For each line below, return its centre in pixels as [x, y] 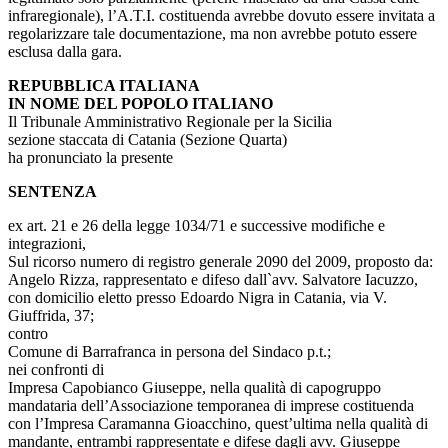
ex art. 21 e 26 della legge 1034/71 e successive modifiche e [196, 225]
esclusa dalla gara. [65, 51]
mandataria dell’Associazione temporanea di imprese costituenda [211, 405]
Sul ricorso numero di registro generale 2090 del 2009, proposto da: [220, 261]
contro [28, 333]
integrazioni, [47, 243]
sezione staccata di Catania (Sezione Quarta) [147, 139]
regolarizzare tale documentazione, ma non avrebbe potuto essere [212, 33]
